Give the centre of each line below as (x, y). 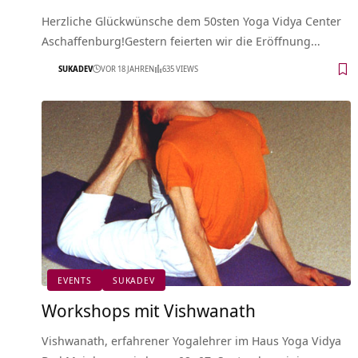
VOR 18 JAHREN (127, 69)
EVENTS (75, 280)
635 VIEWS (180, 69)
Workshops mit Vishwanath (149, 310)
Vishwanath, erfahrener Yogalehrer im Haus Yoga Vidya (191, 340)
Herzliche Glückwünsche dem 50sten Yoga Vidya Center (191, 20)
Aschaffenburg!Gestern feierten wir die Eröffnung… (181, 40)
